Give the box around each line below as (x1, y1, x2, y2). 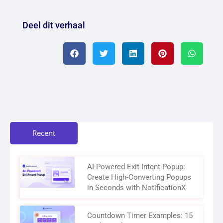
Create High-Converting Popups (87, 172, 192, 182)
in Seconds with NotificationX (87, 183, 186, 192)
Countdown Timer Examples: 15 (87, 211, 193, 220)
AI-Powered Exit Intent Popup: (87, 162, 186, 171)
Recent (32, 127, 55, 138)
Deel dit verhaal (22, 19, 85, 30)
